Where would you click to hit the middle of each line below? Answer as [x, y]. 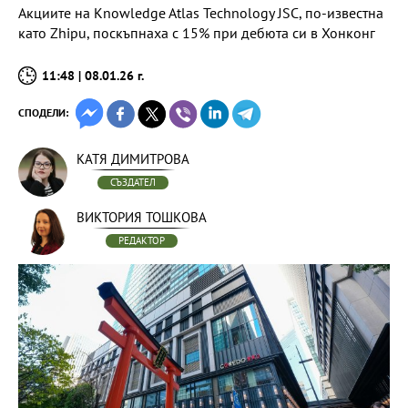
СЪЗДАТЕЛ [133, 182]
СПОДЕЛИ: [43, 112]
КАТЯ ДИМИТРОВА [133, 159]
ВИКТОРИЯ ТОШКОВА [142, 217]
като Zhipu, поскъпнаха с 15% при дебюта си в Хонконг [197, 33]
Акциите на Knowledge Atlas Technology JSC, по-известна [201, 13]
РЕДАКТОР [142, 240]
